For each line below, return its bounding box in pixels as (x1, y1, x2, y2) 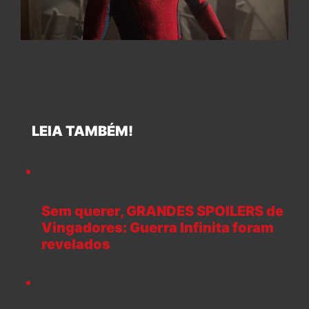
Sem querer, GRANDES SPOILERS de (41, 203, 283, 220)
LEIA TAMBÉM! (21, 123, 133, 140)
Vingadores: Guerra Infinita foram (41, 219, 274, 237)
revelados (41, 236, 110, 253)
